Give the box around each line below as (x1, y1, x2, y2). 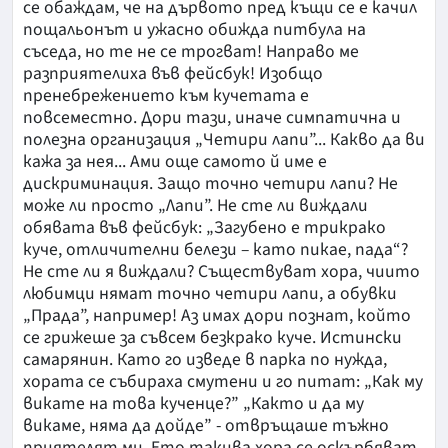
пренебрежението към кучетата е (23, 83, 309, 109)
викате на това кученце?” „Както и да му (23, 391, 364, 417)
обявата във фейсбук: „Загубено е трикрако (23, 215, 386, 241)
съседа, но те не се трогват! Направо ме (23, 39, 359, 65)
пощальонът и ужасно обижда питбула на (23, 17, 366, 43)
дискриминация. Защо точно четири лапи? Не (23, 171, 398, 197)
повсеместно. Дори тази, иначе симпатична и (23, 105, 401, 131)
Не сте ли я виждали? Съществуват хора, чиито (23, 259, 420, 285)
